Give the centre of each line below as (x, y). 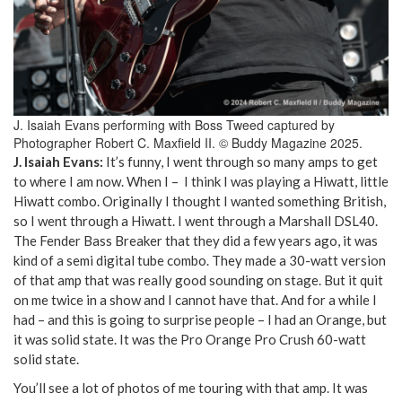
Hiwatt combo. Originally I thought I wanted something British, (200, 201)
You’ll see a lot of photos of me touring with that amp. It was (191, 387)
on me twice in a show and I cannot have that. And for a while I (195, 299)
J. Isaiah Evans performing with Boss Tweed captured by (174, 124)
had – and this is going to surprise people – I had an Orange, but (200, 319)
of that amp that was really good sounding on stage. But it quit (198, 280)
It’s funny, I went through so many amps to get (242, 161)
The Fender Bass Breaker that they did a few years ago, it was (196, 240)
